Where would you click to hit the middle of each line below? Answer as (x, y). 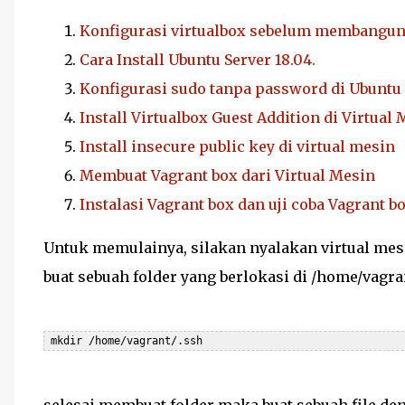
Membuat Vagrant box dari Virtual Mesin (227, 175)
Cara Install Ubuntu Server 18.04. (198, 60)
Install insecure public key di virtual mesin (237, 146)
